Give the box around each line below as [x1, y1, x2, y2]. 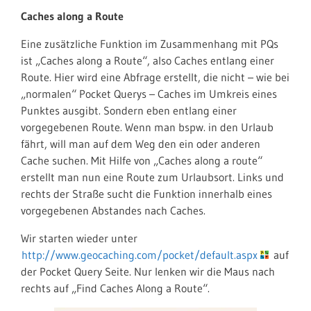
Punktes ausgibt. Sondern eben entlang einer [21, 103, 237, 117]
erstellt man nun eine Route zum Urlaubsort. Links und [21, 170, 284, 184]
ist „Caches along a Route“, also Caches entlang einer [21, 53, 274, 67]
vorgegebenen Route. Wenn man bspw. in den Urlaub [21, 120, 274, 134]
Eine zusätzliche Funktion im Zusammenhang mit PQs [21, 37, 278, 51]
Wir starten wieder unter [21, 231, 137, 245]
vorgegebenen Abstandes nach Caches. [21, 203, 205, 217]
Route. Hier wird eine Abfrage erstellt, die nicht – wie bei [21, 70, 289, 84]
